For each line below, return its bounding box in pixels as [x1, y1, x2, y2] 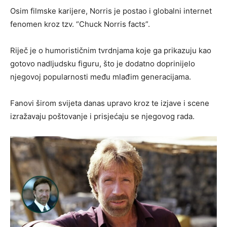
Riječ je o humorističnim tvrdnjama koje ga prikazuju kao [10, 46, 211, 56]
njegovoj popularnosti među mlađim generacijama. [10, 72, 191, 82]
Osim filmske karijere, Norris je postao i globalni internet [10, 6, 212, 16]
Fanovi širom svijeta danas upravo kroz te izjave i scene [10, 98, 209, 108]
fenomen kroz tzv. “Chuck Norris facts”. [10, 19, 150, 29]
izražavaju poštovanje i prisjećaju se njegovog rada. [10, 111, 195, 122]
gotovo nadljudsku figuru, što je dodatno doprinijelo [10, 59, 195, 69]
